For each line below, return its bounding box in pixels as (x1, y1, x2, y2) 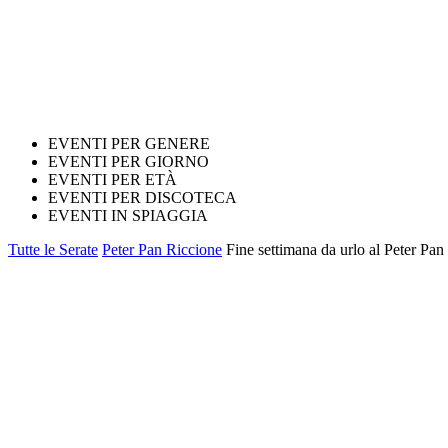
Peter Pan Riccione (102, 241, 222, 258)
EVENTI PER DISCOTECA (48, 189, 237, 206)
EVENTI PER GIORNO (48, 153, 209, 170)
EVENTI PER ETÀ (48, 171, 177, 188)
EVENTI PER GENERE (48, 135, 210, 152)
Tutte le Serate (8, 241, 98, 258)
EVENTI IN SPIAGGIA (48, 207, 208, 224)
